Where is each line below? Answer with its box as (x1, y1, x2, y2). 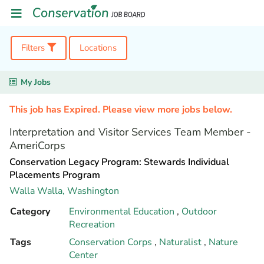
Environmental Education (69, 205, 177, 218)
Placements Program (9, 169, 100, 181)
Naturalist (159, 236, 204, 249)
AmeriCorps (9, 138, 65, 153)
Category (10, 205, 50, 218)
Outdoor (181, 205, 217, 218)
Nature (209, 236, 238, 249)
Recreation (69, 218, 115, 231)
